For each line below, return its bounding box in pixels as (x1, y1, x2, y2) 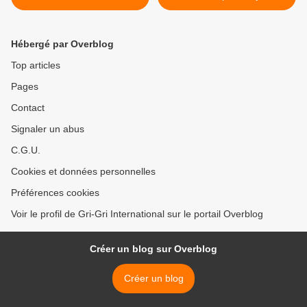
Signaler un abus (11, 123, 84, 134)
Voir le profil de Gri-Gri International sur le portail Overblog (11, 208, 263, 219)
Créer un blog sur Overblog (90, 243, 217, 254)
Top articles (11, 60, 60, 71)
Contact (11, 102, 45, 113)
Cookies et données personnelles (11, 166, 156, 177)
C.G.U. (11, 145, 40, 156)
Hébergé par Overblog (11, 38, 114, 49)
